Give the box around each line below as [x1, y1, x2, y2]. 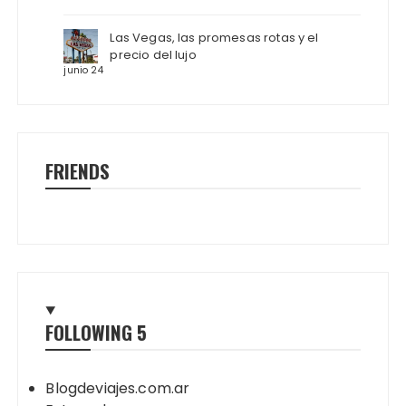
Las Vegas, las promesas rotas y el [110, 29, 319, 47]
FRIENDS [45, 157, 111, 186]
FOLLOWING [45, 318, 138, 347]
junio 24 [63, 63, 103, 78]
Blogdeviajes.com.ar [45, 378, 190, 400]
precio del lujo [110, 46, 197, 64]
